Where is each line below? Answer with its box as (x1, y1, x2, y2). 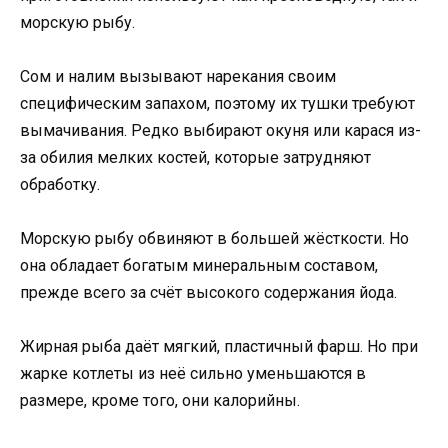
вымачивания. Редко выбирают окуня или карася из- (20, 121, 421, 141)
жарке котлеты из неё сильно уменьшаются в (20, 364, 366, 384)
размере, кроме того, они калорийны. (20, 391, 300, 411)
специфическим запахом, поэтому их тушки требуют (20, 94, 415, 114)
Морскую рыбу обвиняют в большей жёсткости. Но (20, 229, 409, 249)
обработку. (20, 175, 100, 195)
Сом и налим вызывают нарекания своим (20, 67, 336, 87)
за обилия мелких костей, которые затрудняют (20, 148, 371, 168)
